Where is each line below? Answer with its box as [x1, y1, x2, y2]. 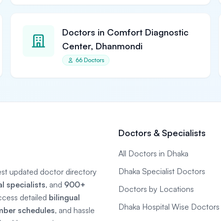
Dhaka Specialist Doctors [118, 166, 205, 176]
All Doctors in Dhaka [118, 148, 188, 158]
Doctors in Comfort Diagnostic [62, 27, 189, 37]
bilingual [49, 192, 80, 202]
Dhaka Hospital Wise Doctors [118, 202, 220, 212]
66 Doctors [75, 56, 105, 64]
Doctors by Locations [118, 184, 194, 194]
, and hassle [55, 205, 95, 215]
